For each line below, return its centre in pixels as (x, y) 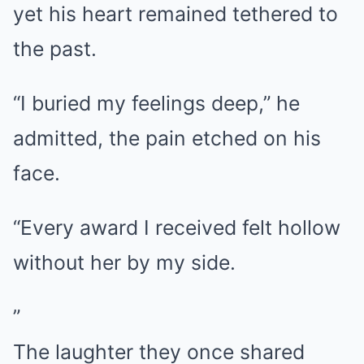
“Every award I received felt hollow (177, 228)
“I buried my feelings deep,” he (156, 104)
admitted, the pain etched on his (167, 139)
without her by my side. (124, 263)
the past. (55, 49)
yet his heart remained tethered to (175, 14)
